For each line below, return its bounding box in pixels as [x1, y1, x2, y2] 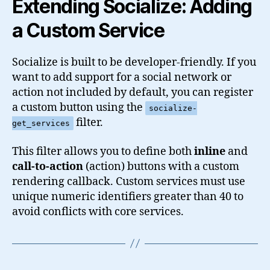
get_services [12, 119, 70, 128]
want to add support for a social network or [12, 71, 231, 85]
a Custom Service [12, 19, 165, 43]
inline [194, 144, 225, 159]
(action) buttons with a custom [83, 159, 239, 174]
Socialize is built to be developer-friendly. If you [12, 55, 256, 70]
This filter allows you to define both [12, 144, 194, 159]
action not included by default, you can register [12, 86, 253, 100]
